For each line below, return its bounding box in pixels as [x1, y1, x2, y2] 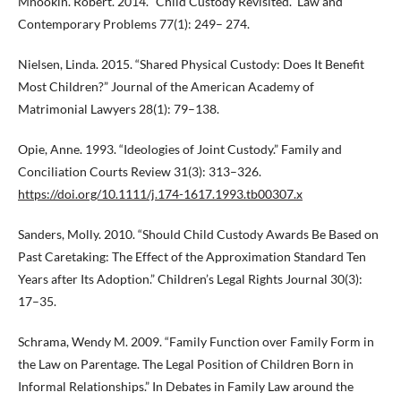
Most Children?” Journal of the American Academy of [18, 78, 314, 94]
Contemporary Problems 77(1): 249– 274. [18, 15, 250, 31]
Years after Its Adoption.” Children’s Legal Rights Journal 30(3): [18, 270, 363, 286]
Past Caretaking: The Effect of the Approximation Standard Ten [18, 248, 366, 264]
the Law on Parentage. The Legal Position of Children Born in [18, 355, 354, 371]
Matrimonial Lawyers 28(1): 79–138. [18, 100, 219, 116]
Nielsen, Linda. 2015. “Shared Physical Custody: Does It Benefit [18, 55, 364, 72]
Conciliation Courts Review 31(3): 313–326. [18, 163, 261, 179]
